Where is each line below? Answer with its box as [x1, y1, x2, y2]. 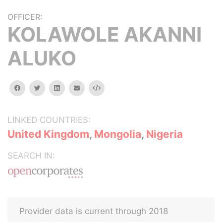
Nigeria [146, 128, 183, 140]
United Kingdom [7, 128, 89, 140]
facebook [20, 84, 49, 91]
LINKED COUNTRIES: [7, 115, 91, 125]
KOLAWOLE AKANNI [7, 22, 202, 47]
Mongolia [94, 128, 141, 140]
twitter [40, 84, 60, 91]
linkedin [59, 84, 82, 91]
